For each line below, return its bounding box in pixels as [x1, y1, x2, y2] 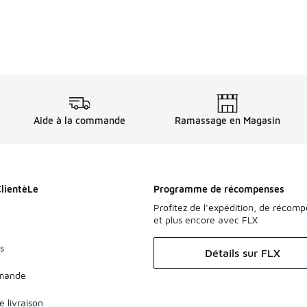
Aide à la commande [34, 114, 125, 126]
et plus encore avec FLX [153, 214, 258, 225]
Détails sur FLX [205, 247, 280, 259]
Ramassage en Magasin [175, 114, 280, 126]
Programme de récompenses [153, 183, 284, 195]
